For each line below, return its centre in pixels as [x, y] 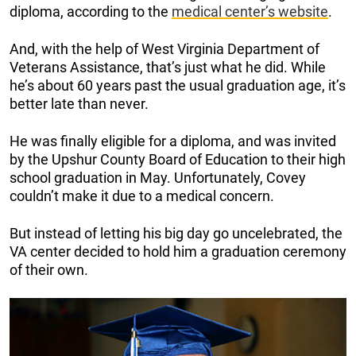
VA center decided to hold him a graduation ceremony [178, 251]
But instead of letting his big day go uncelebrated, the [176, 233]
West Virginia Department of [230, 48]
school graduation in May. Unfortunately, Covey [158, 177]
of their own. [49, 269]
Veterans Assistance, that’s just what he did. [150, 67]
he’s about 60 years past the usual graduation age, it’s [178, 85]
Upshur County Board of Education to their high [199, 159]
